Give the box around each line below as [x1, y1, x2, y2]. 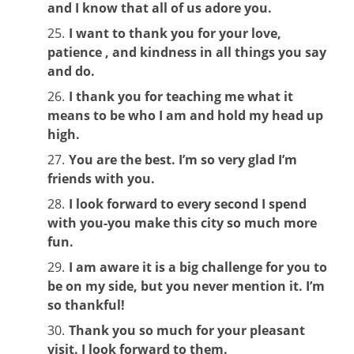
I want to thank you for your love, [69, 24, 281, 42]
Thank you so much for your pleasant [69, 321, 305, 339]
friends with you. [47, 169, 155, 187]
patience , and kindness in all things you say [47, 43, 326, 61]
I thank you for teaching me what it [69, 87, 293, 105]
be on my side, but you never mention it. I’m [47, 277, 325, 295]
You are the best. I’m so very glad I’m [69, 150, 297, 168]
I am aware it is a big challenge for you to [69, 258, 327, 276]
